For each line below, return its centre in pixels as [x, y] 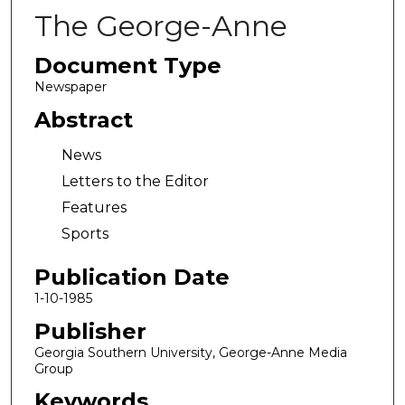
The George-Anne [160, 26]
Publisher [90, 331]
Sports [85, 234]
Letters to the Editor [135, 182]
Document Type [127, 66]
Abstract [83, 119]
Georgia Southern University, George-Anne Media [190, 352]
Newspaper [70, 87]
